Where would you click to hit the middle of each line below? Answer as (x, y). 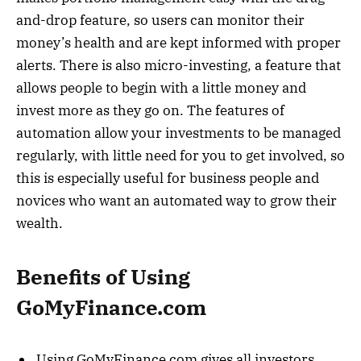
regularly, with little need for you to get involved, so (180, 155)
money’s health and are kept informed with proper (178, 42)
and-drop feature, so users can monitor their (160, 20)
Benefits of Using (103, 277)
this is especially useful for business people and (168, 178)
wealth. (39, 223)
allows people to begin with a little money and (161, 87)
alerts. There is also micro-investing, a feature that (178, 65)
